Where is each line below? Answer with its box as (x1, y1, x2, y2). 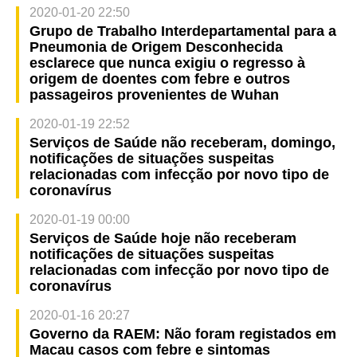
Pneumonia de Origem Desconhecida (29, 38, 283, 55)
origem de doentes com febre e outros (29, 70, 290, 87)
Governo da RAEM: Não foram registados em (29, 325, 336, 342)
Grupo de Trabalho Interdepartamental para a (29, 22, 336, 39)
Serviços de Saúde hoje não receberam (29, 229, 296, 246)
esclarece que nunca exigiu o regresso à (29, 54, 305, 71)
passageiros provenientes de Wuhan (29, 86, 279, 103)
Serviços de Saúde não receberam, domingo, (29, 134, 335, 151)
